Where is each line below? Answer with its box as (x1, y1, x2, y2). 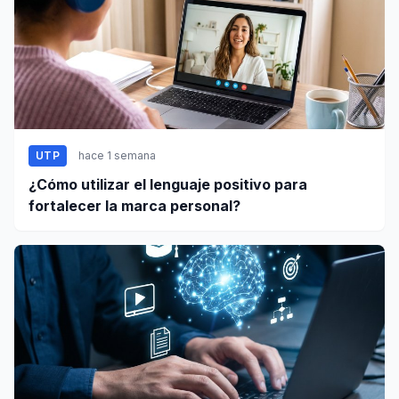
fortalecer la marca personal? (28, 196, 240, 215)
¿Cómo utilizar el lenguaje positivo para (28, 175, 307, 193)
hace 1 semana (77, 148, 156, 162)
